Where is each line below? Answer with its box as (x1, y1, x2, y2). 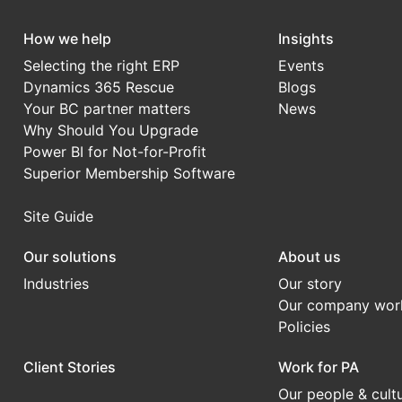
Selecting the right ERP (22, 57, 179, 74)
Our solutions (22, 248, 117, 266)
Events (278, 57, 325, 74)
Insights (278, 30, 335, 48)
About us (278, 248, 342, 266)
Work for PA (278, 358, 360, 376)
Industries (22, 275, 89, 293)
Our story (278, 275, 343, 293)
